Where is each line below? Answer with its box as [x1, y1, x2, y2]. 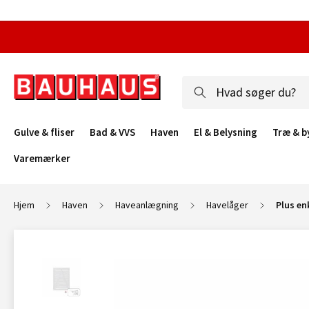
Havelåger [206, 199, 248, 211]
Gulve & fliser [14, 126, 74, 139]
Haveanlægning [115, 199, 179, 211]
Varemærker [14, 152, 70, 165]
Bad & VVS [90, 126, 135, 139]
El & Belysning [194, 126, 257, 139]
